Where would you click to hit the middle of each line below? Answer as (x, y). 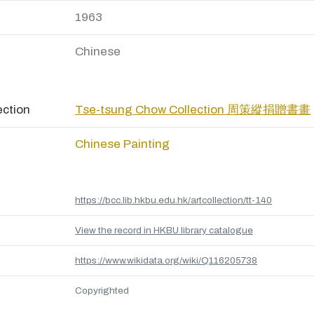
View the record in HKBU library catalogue (164, 230)
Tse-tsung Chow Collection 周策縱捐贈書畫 (193, 110)
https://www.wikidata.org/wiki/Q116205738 (166, 260)
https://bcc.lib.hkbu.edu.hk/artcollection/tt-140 (173, 200)
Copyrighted (102, 291)
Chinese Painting (122, 144)
